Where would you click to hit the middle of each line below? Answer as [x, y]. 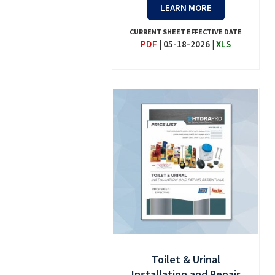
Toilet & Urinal [186, 259]
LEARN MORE [186, 7]
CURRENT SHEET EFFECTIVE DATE [186, 31]
